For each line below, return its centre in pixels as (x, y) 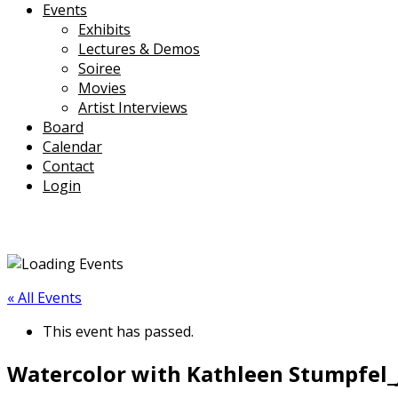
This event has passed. (118, 331)
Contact (68, 166)
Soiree (99, 68)
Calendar (72, 146)
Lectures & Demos (139, 48)
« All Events (44, 297)
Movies (102, 88)
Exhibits (104, 29)
